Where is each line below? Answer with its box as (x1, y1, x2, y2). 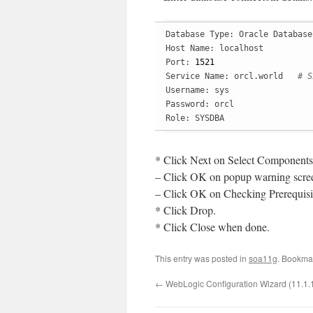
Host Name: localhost (166, 43, 263, 53)
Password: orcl (166, 99, 234, 109)
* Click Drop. (155, 203, 216, 217)
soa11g (249, 252, 277, 264)
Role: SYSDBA (166, 113, 224, 123)
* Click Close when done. (155, 219, 270, 234)
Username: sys (166, 85, 229, 95)
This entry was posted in (155, 252, 249, 264)
